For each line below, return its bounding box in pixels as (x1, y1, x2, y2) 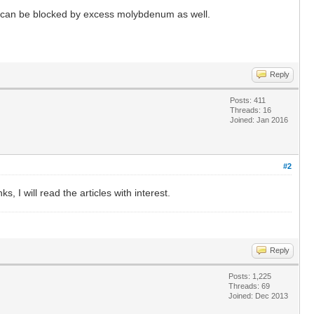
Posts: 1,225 (228, 271, 271, 280)
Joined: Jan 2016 (230, 115, 288, 124)
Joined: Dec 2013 (228, 291, 288, 300)
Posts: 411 (230, 95, 266, 104)
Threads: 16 (230, 105, 271, 114)
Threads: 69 (228, 281, 270, 290)
